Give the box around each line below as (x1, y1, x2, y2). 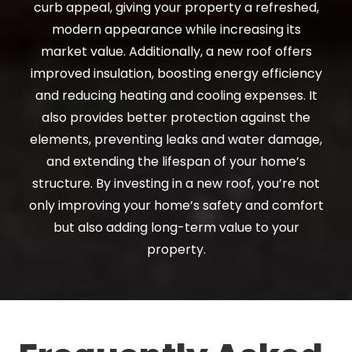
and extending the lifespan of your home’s (46, 152, 306, 170)
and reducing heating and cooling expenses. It (35, 86, 317, 104)
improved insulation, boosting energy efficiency (30, 64, 322, 82)
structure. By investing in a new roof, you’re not (32, 174, 320, 192)
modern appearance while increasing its (51, 20, 301, 38)
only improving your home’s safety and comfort (28, 196, 324, 214)
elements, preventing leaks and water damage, (30, 130, 322, 148)
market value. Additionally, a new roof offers (40, 42, 312, 60)
